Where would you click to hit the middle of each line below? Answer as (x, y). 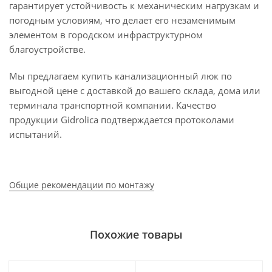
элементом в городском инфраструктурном (106, 35)
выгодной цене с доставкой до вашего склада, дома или (135, 90)
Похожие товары (136, 234)
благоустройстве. (47, 49)
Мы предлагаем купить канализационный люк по (121, 76)
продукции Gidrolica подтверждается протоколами (122, 120)
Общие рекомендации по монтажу (82, 185)
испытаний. (36, 134)
